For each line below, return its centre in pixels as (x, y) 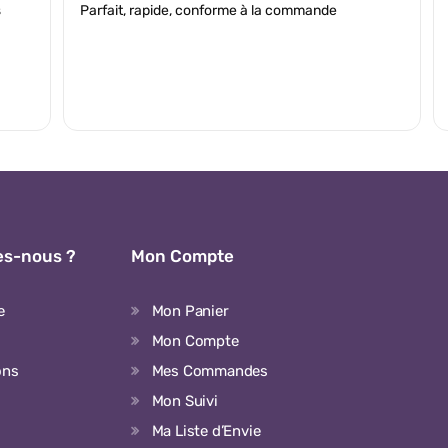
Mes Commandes (210, 371)
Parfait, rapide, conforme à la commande (208, 10)
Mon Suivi (184, 401)
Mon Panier (190, 311)
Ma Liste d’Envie (206, 431)
